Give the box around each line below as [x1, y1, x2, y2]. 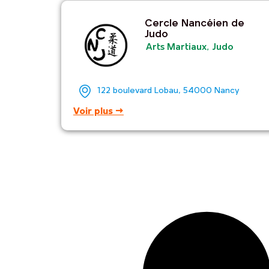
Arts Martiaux [145, 43, 207, 53]
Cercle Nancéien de [144, 18, 244, 30]
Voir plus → [73, 107, 124, 117]
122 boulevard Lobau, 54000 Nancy [97, 86, 239, 96]
